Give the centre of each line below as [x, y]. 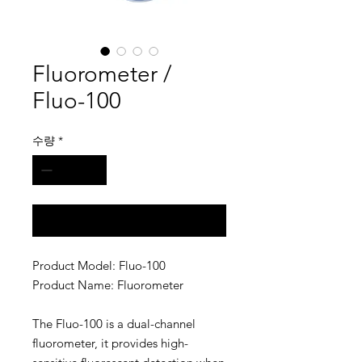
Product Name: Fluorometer [108, 285]
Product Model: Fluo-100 [99, 265]
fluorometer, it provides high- [110, 343]
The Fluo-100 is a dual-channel [114, 324]
